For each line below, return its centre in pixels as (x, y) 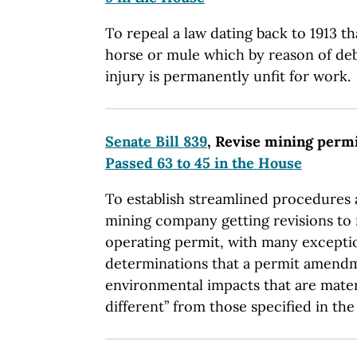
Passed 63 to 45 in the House (204, 163)
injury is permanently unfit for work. (228, 76)
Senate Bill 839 (156, 141)
